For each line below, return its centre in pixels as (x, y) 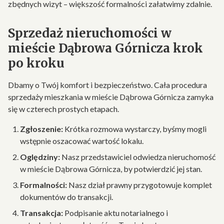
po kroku (36, 63)
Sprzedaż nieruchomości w (90, 33)
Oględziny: (40, 157)
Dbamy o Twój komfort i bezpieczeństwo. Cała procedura (107, 85)
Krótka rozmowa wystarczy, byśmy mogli (135, 129)
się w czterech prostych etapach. (63, 109)
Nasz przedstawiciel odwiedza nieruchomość (138, 157)
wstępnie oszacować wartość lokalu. (82, 141)
